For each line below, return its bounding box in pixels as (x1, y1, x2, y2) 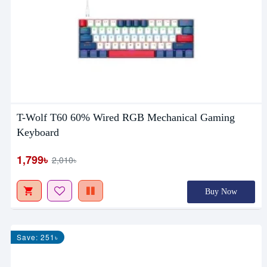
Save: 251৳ (16, 231, 58, 242)
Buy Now (204, 187, 237, 196)
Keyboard (16, 126, 59, 138)
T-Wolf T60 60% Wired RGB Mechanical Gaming (16, 111, 235, 123)
